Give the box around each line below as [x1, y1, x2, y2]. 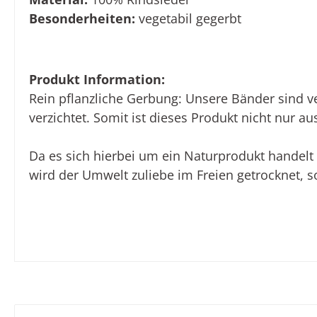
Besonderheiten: [29, 10, 135, 28]
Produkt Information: [29, 71, 165, 88]
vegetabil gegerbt [135, 10, 241, 28]
